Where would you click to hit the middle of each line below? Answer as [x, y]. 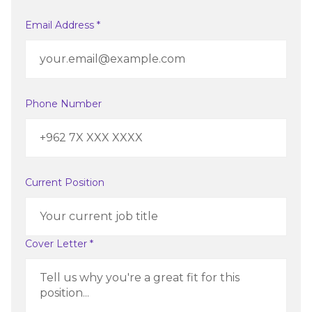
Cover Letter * [59, 244]
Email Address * [63, 25]
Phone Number [63, 104]
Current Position [65, 182]
